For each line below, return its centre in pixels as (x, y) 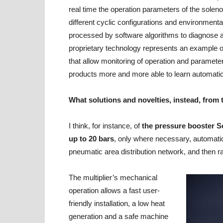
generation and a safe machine (118, 216)
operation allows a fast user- (114, 190)
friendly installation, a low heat (117, 203)
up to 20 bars (91, 139)
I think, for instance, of (105, 126)
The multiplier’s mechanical (113, 177)
